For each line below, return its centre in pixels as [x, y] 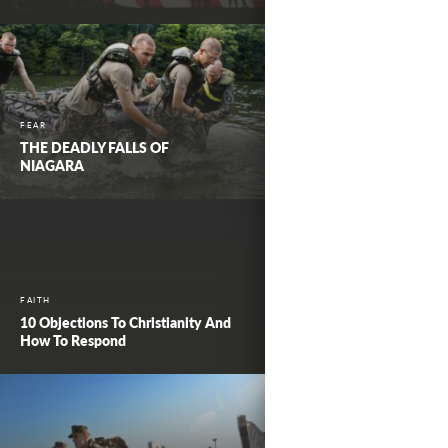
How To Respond [73, 339]
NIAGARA [52, 164]
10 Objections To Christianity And [125, 321]
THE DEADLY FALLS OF [94, 146]
